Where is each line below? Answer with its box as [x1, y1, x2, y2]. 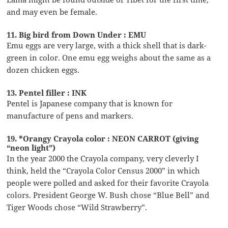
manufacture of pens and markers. [7, 110, 134, 121]
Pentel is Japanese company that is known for [7, 98, 173, 108]
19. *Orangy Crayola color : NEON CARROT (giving [7, 133, 199, 144]
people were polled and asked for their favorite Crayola [7, 177, 209, 188]
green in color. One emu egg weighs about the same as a [7, 52, 211, 63]
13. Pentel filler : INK [7, 87, 87, 98]
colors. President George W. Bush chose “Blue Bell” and [7, 189, 210, 200]
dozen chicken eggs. [7, 64, 80, 75]
